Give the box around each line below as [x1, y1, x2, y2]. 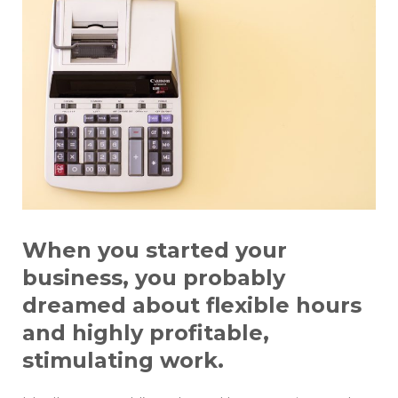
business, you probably [22, 265, 285, 291]
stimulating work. [22, 347, 224, 374]
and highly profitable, [22, 320, 269, 346]
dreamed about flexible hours [22, 292, 362, 319]
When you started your [22, 237, 287, 264]
